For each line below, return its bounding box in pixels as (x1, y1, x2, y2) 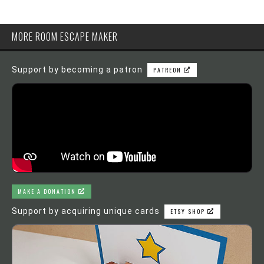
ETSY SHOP (170, 207, 207, 216)
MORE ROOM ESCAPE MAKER (12, 29, 118, 44)
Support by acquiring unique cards (12, 206, 160, 216)
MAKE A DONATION (18, 187, 78, 196)
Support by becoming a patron (12, 65, 143, 74)
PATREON (153, 65, 184, 74)
